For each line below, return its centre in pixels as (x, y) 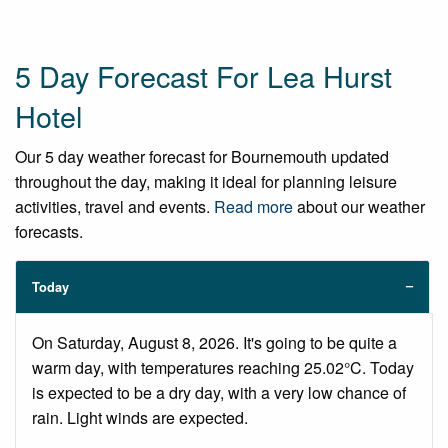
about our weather (359, 206)
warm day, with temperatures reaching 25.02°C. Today (223, 367)
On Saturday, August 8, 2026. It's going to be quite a (214, 342)
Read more (253, 206)
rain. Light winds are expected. (140, 417)
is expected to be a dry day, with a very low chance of (219, 392)
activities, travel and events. (114, 206)
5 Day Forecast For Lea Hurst (203, 75)
